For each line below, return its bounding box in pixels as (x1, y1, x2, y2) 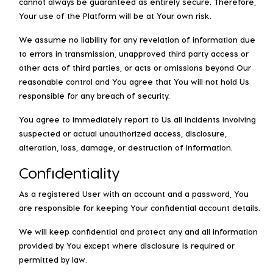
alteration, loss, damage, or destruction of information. (19, 142, 233, 152)
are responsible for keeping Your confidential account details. (19, 202, 260, 212)
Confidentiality (19, 163, 120, 182)
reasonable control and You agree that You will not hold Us (19, 76, 249, 86)
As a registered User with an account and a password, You (19, 188, 249, 198)
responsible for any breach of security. (19, 90, 170, 100)
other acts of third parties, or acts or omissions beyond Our (19, 62, 251, 72)
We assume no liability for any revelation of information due (19, 34, 255, 44)
